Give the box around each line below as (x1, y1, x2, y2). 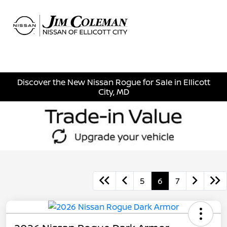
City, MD (98, 86, 129, 97)
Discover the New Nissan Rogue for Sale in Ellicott (17, 76, 210, 88)
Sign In (184, 29, 211, 40)
